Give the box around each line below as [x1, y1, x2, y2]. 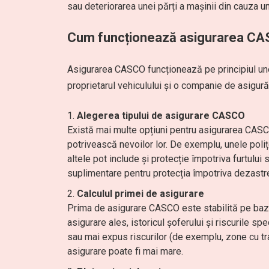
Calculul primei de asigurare [77, 188, 204, 199]
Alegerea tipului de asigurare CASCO [77, 110, 245, 121]
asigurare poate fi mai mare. [67, 246, 183, 257]
